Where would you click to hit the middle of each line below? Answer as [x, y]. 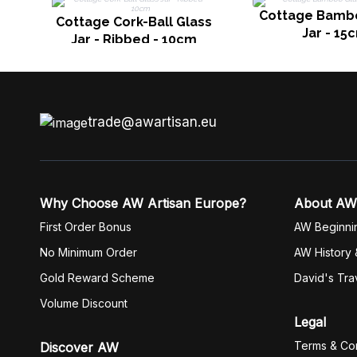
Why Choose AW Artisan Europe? [143, 203]
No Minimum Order [88, 252]
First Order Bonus [86, 227]
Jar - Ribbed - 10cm [134, 39]
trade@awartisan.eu [152, 122]
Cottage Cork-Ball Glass [134, 22]
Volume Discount [84, 303]
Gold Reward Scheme [97, 278]
